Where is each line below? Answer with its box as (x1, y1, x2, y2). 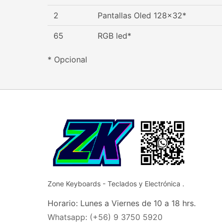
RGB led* (98, 31, 131, 41)
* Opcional (48, 55, 87, 64)
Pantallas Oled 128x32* (98, 10, 186, 20)
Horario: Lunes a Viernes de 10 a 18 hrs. (48, 198, 196, 208)
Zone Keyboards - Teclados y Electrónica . (48, 179, 184, 188)
